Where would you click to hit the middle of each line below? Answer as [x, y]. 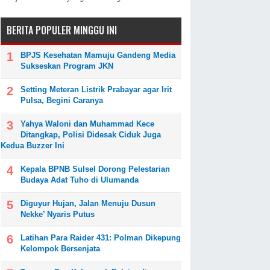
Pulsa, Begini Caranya [62, 101]
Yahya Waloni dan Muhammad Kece [87, 124]
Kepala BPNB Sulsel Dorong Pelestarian [95, 169]
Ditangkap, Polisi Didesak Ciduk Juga [91, 135]
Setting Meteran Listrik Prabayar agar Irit [96, 90]
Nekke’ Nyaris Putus [58, 215]
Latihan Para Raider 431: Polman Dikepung [101, 238]
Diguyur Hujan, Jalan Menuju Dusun [88, 204]
